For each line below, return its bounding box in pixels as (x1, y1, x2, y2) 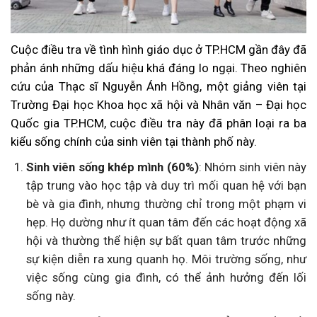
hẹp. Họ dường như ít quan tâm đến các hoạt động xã (25, 215, 306, 230)
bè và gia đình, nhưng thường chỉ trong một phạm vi (25, 197, 306, 212)
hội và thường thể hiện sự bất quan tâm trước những (25, 234, 306, 248)
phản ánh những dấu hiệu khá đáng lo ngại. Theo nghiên (11, 61, 306, 76)
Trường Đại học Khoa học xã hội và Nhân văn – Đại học (11, 98, 306, 113)
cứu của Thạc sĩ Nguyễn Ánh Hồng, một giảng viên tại (11, 79, 306, 94)
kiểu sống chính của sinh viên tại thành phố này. (11, 134, 257, 149)
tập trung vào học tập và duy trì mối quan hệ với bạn (25, 178, 306, 193)
